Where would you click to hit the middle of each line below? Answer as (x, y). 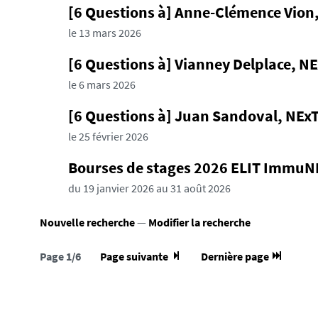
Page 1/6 (61, 256)
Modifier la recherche (199, 222)
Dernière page (236, 256)
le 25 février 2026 (108, 136)
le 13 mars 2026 (105, 33)
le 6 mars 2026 (102, 84)
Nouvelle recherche (88, 222)
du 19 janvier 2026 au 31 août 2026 (149, 188)
